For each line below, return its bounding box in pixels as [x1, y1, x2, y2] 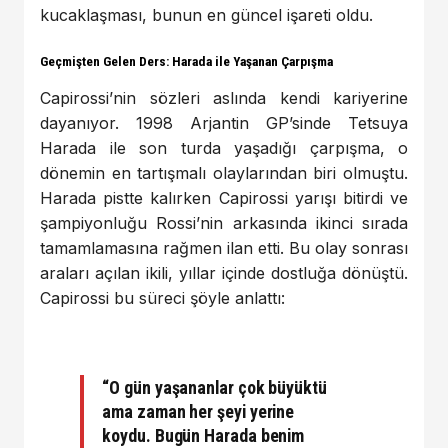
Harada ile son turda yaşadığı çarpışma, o [40, 137, 408, 158]
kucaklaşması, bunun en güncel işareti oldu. [40, 5, 373, 25]
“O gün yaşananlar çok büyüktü [102, 377, 327, 399]
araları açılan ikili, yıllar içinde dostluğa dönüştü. [40, 262, 408, 283]
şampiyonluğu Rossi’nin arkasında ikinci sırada [40, 212, 408, 233]
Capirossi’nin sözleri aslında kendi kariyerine [40, 87, 408, 108]
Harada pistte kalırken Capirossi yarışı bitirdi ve [40, 187, 408, 208]
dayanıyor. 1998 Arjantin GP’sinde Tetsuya [40, 112, 408, 133]
